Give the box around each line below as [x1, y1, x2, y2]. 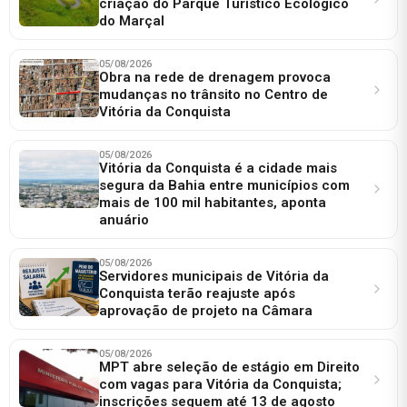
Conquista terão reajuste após [99, 284, 295, 302]
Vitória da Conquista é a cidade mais [99, 159, 337, 176]
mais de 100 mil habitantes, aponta [99, 194, 326, 211]
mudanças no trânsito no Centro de [99, 85, 328, 103]
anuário [99, 211, 149, 228]
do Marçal [99, 12, 164, 29]
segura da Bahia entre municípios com [99, 176, 350, 194]
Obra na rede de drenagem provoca [99, 68, 331, 85]
